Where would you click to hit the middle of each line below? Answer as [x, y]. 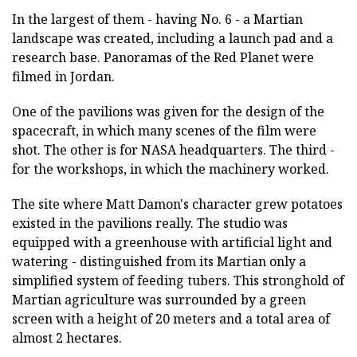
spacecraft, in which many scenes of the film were [164, 130]
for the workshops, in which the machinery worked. [171, 169]
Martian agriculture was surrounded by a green [159, 299]
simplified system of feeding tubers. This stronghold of [178, 280]
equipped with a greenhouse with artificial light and [172, 242]
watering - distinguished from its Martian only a [159, 261]
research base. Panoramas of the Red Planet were [163, 57]
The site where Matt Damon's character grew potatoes [177, 204]
